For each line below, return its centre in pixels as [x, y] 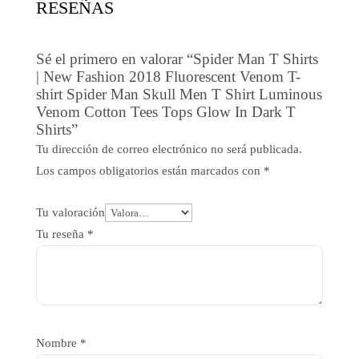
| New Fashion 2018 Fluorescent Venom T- [168, 76]
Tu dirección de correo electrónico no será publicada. [169, 149]
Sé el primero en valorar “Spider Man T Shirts [177, 58]
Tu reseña [61, 234]
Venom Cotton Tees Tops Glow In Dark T [165, 111]
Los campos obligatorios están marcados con [149, 170]
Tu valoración [70, 212]
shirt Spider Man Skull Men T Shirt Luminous [179, 94]
